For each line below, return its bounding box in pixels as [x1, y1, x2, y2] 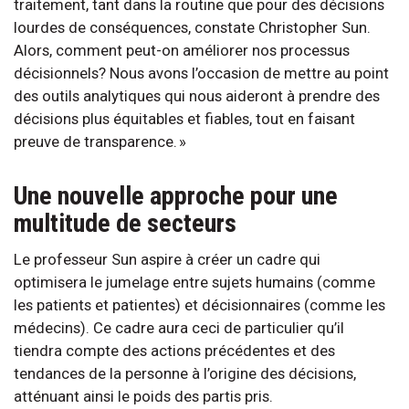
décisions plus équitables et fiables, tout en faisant [14, 110, 355, 129]
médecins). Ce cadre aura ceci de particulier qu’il [14, 319, 344, 338]
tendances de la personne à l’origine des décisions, [14, 364, 356, 383]
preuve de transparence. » [14, 132, 190, 152]
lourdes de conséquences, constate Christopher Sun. [14, 18, 371, 37]
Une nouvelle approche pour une [14, 181, 338, 212]
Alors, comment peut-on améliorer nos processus [14, 41, 350, 60]
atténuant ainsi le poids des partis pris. [14, 387, 277, 406]
